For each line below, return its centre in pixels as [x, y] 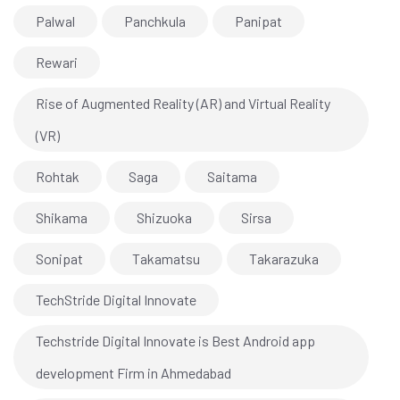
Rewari [57, 62]
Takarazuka [284, 259]
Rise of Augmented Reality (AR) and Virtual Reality [183, 104]
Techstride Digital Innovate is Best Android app [175, 341]
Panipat [258, 21]
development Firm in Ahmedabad [133, 373]
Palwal [55, 21]
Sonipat [59, 259]
